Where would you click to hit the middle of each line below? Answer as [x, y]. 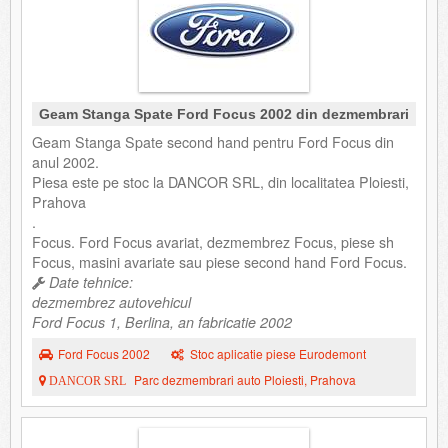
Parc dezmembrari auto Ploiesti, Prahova [245, 379]
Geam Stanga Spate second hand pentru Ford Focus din [213, 141]
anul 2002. [65, 161]
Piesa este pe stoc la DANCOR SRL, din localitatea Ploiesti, [220, 181]
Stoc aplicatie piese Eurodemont [278, 353]
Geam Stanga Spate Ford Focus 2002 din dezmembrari [224, 113]
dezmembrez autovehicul [111, 301]
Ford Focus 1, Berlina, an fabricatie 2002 [162, 321]
